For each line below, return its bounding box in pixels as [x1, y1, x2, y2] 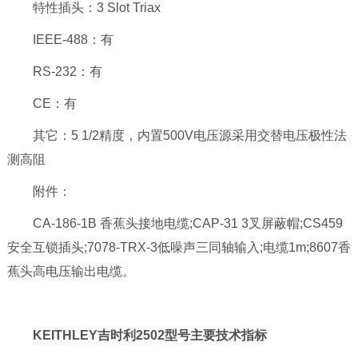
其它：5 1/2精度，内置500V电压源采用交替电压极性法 [6, 129, 347, 143]
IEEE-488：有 [6, 33, 113, 47]
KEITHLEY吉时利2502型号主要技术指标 [32, 328, 267, 343]
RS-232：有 [6, 65, 102, 79]
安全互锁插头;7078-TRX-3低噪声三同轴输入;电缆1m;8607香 [6, 241, 351, 255]
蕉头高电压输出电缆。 [6, 265, 135, 279]
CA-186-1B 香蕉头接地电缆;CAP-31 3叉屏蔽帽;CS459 [6, 217, 343, 231]
